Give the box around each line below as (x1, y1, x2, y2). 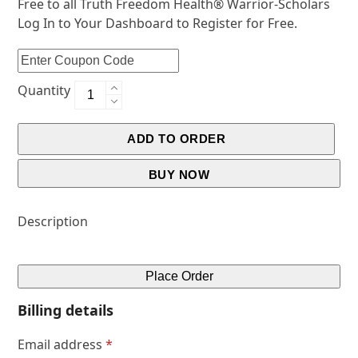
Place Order (145, 268, 213, 283)
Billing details (18, 300, 114, 320)
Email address (18, 335, 106, 353)
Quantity (18, 81, 71, 99)
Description (18, 212, 89, 230)
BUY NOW (148, 168, 210, 181)
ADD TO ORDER (127, 132, 226, 145)
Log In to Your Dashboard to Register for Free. (18, 14, 298, 32)
